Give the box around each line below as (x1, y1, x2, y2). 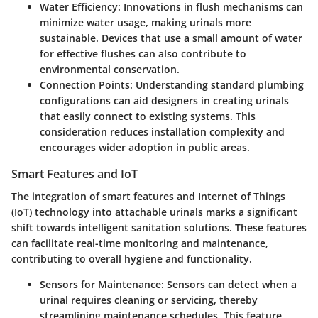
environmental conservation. (40, 62, 180, 77)
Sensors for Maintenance (40, 278, 161, 292)
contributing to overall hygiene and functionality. (11, 252, 252, 266)
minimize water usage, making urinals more (40, 16, 251, 30)
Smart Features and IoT (11, 166, 138, 182)
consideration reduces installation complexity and (40, 125, 285, 139)
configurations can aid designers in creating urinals (40, 94, 289, 108)
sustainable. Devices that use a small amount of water (40, 31, 302, 45)
